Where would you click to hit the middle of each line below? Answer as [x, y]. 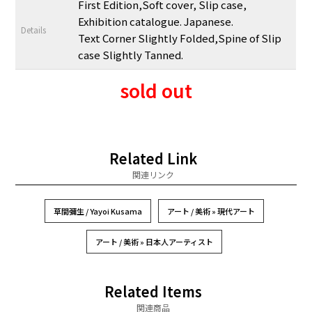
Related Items [153, 291]
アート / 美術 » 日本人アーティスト [154, 241]
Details [34, 29]
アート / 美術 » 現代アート [211, 211]
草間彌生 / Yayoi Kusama [97, 211]
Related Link [153, 158]
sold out [156, 90]
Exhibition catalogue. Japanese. [156, 21]
